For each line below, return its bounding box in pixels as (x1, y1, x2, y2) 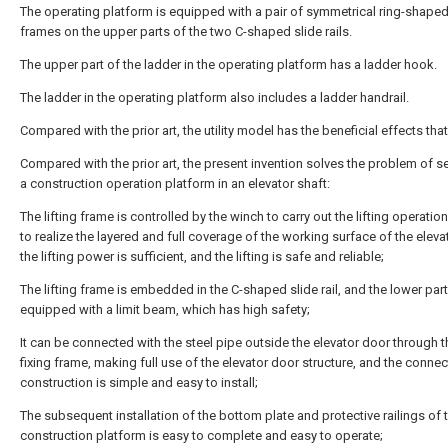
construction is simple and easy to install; (20, 375, 258, 390)
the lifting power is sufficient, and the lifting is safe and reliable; (20, 249, 384, 264)
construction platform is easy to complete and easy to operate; (20, 428, 383, 443)
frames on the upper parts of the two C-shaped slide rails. (20, 24, 352, 39)
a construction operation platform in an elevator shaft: (20, 176, 330, 191)
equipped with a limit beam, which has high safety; (20, 302, 310, 317)
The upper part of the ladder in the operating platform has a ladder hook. (20, 57, 437, 72)
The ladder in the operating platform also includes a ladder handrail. (20, 90, 409, 105)
